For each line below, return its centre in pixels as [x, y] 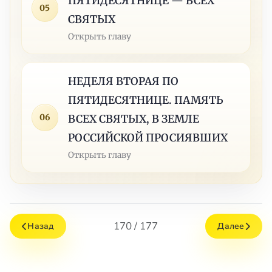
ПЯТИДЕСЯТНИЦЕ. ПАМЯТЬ [146, 100]
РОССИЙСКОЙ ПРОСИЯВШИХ [148, 138]
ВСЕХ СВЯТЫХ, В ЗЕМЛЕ [134, 119]
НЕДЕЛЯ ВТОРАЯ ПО [124, 81]
